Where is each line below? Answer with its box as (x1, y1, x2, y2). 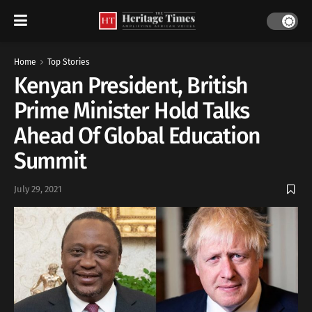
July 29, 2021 (14, 184, 62, 195)
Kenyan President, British (14, 72, 248, 99)
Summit (14, 148, 86, 174)
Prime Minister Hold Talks (14, 97, 249, 124)
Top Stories (47, 57, 90, 67)
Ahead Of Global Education (14, 123, 260, 149)
